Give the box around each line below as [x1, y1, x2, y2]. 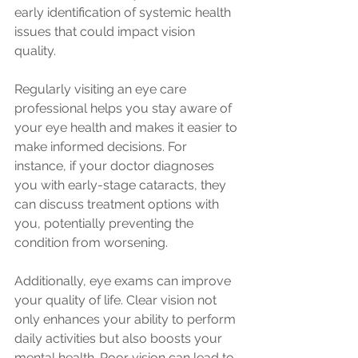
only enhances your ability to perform [14, 312, 239, 328]
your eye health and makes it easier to [14, 120, 241, 136]
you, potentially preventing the [14, 216, 197, 232]
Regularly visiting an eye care [14, 82, 189, 97]
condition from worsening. [14, 235, 168, 251]
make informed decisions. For [14, 139, 190, 155]
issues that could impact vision [14, 24, 198, 40]
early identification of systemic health [14, 5, 234, 21]
